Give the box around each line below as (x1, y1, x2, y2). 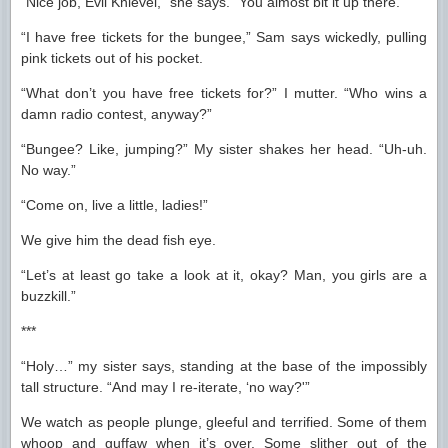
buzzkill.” (21, 288, 76, 304)
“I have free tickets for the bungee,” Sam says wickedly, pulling (21, 29, 427, 45)
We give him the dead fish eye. (21, 232, 216, 248)
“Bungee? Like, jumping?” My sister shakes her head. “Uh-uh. (21, 141, 427, 157)
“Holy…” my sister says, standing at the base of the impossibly (21, 358, 427, 374)
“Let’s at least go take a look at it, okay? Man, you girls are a (21, 267, 427, 283)
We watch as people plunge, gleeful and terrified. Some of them (21, 414, 427, 430)
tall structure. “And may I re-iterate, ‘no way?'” (21, 379, 310, 395)
